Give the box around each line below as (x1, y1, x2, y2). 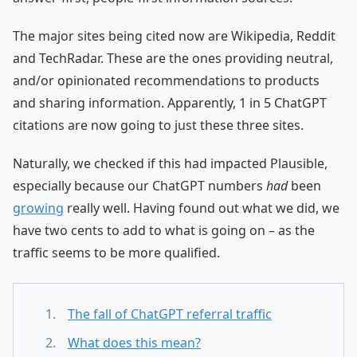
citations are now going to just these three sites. (13, 116, 304, 134)
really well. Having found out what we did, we (64, 198, 339, 217)
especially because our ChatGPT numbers (13, 176, 266, 194)
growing (13, 198, 64, 217)
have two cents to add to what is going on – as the (13, 221, 315, 239)
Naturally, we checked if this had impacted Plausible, (13, 154, 328, 172)
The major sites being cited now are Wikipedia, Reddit (13, 26, 335, 45)
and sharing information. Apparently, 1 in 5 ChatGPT (13, 93, 327, 112)
